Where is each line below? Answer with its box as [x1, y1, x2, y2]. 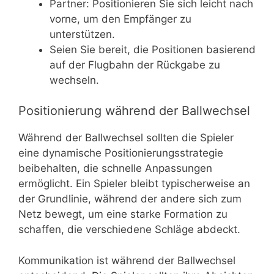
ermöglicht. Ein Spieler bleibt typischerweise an [18, 177, 250, 190]
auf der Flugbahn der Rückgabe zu [50, 58, 220, 71]
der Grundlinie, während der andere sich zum [18, 193, 242, 206]
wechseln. [50, 73, 99, 86]
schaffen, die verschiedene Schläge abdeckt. [18, 223, 240, 236]
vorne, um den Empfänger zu [50, 12, 191, 25]
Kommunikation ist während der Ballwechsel [18, 254, 235, 267]
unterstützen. [50, 28, 115, 40]
